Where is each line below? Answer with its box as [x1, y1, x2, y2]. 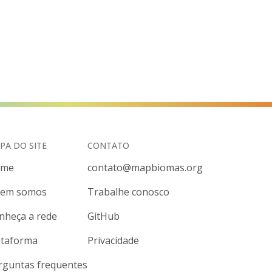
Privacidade [87, 234, 139, 247]
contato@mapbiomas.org [87, 161, 203, 174]
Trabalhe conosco [87, 185, 169, 199]
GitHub [87, 209, 120, 223]
